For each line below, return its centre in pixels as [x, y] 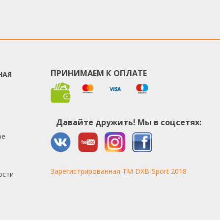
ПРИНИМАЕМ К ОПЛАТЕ [99, 73]
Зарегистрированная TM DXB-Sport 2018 [119, 171]
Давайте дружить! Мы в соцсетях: [128, 123]
